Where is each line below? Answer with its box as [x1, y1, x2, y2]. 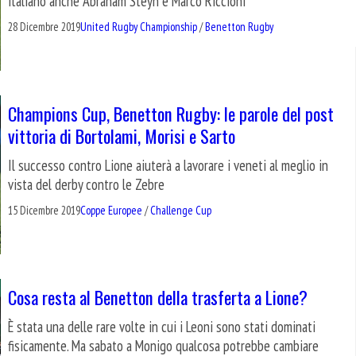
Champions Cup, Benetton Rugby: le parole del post [8, 99, 334, 126]
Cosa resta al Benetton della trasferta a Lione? [8, 283, 308, 310]
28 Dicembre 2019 [8, 19, 80, 35]
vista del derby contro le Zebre [8, 174, 164, 194]
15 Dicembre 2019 [8, 202, 80, 218]
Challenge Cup [150, 202, 211, 218]
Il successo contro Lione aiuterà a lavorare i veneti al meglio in [8, 155, 328, 175]
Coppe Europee [80, 202, 142, 218]
